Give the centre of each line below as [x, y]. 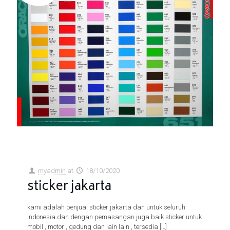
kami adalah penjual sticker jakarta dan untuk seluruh [106, 207]
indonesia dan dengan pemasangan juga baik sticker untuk [114, 217]
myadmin [52, 170]
